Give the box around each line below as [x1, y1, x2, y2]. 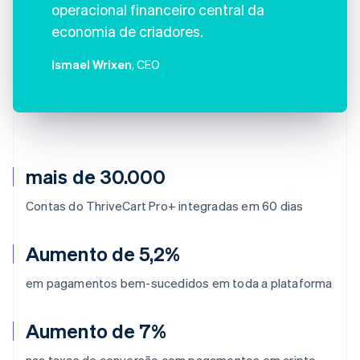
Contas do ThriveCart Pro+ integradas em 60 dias [26, 197, 304, 214]
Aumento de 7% [26, 317, 167, 343]
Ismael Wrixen [51, 55, 132, 72]
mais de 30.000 [26, 163, 166, 189]
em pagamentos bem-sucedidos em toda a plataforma [26, 274, 333, 291]
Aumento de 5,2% [26, 240, 181, 266]
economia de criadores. [51, 21, 203, 40]
